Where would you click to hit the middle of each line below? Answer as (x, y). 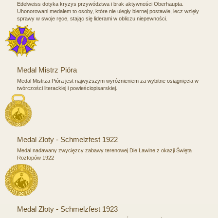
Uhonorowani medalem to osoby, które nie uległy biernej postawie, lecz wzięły (108, 11)
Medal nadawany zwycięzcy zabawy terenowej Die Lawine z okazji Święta (104, 150)
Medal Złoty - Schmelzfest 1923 (67, 209)
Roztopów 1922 (36, 157)
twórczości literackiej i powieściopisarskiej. (67, 88)
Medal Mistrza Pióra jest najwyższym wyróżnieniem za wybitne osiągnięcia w (108, 81)
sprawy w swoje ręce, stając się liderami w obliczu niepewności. (92, 18)
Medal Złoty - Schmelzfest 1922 (67, 139)
